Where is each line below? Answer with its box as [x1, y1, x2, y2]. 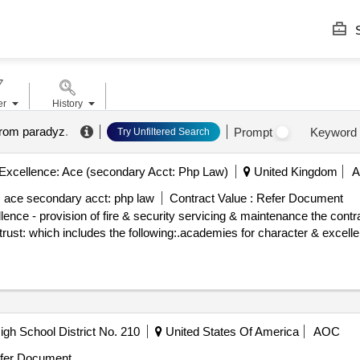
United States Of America [162, 325, 299, 338]
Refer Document [252, 191, 343, 205]
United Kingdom [250, 165, 337, 178]
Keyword [309, 125, 357, 139]
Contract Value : [169, 191, 253, 205]
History [51, 98, 83, 109]
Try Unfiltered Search [117, 126, 210, 137]
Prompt [233, 125, 272, 139]
